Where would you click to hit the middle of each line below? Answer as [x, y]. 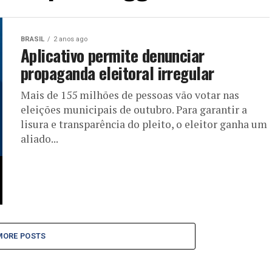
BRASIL [32, 39]
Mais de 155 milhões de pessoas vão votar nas [130, 95]
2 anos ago [70, 39]
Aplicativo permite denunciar [113, 55]
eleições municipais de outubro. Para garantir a [134, 109]
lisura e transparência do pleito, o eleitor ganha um [144, 124]
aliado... [39, 138]
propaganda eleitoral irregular [117, 73]
